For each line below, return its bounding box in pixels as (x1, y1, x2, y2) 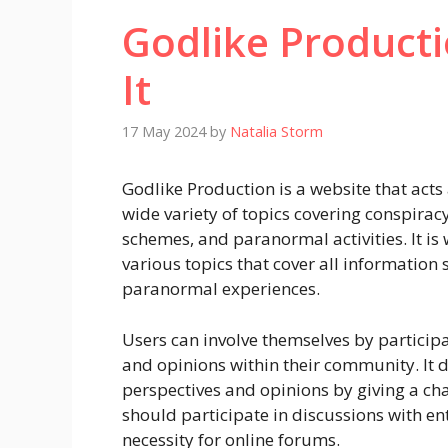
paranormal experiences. (122, 277, 320, 301)
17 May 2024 (122, 122, 206, 142)
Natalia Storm (230, 122, 323, 142)
